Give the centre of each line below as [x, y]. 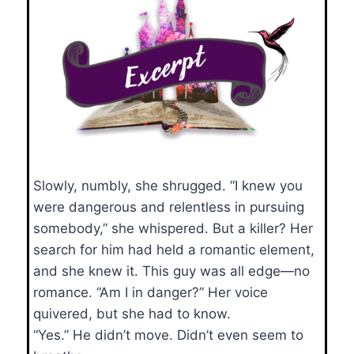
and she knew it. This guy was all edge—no [171, 271]
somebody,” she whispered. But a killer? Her [173, 228]
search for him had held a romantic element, [174, 249]
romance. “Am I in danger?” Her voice [151, 292]
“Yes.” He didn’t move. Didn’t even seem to [168, 335]
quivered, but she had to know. [132, 313]
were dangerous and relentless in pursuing [169, 207]
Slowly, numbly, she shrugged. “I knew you [168, 185]
